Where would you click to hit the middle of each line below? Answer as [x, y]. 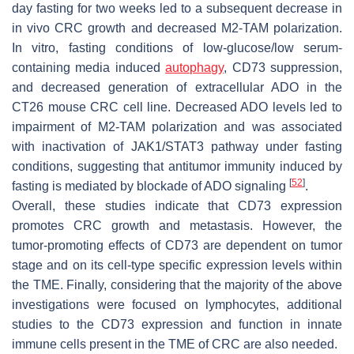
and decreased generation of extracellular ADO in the [177, 87]
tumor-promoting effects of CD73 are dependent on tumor [177, 245]
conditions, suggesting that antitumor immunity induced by [177, 166]
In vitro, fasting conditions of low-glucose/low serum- [177, 47]
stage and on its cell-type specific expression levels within [177, 265]
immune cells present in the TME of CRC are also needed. [175, 344]
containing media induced [89, 67]
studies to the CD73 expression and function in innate [177, 324]
